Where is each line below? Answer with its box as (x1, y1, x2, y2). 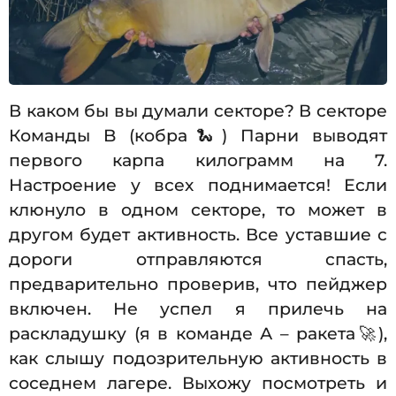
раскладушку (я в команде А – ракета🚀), (9, 324, 387, 345)
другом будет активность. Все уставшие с (9, 225, 387, 246)
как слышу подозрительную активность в (9, 348, 387, 369)
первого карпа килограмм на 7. (9, 150, 387, 171)
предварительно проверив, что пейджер (9, 274, 387, 295)
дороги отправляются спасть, (9, 249, 387, 270)
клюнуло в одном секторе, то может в (9, 200, 387, 221)
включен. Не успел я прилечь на (9, 299, 387, 320)
